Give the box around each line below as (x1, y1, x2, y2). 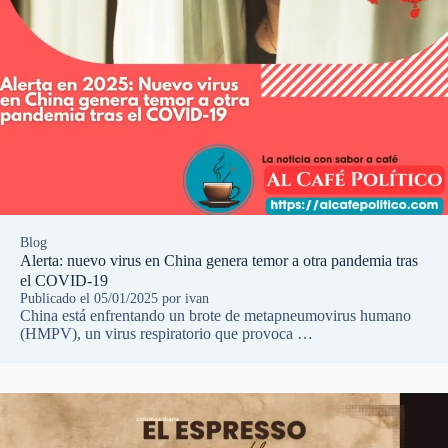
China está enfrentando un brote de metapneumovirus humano (20, 306, 411, 324)
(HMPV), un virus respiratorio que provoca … (20, 324, 313, 342)
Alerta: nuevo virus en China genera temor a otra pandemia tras (20, 251, 418, 269)
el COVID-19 (20, 271, 108, 289)
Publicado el (20, 290, 94, 306)
